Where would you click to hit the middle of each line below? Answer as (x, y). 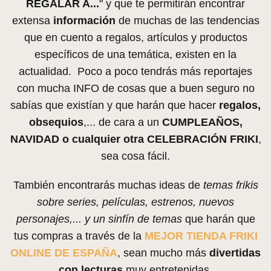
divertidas (235, 253)
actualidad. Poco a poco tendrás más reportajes (135, 71)
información (86, 20)
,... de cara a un (122, 122)
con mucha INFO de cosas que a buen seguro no (135, 88)
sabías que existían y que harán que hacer (115, 105)
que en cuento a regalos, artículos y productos (135, 37)
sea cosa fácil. (135, 156)
